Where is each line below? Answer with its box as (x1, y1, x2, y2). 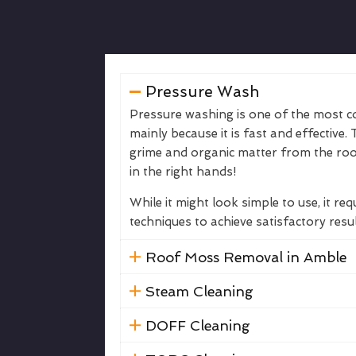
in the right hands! (130, 164, 236, 179)
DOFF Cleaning (145, 317, 250, 334)
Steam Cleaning (145, 283, 253, 300)
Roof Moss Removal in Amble (145, 249, 346, 265)
